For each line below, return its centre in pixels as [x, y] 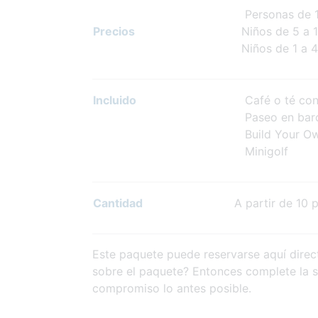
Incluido [115, 100]
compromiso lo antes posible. [172, 288]
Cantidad [118, 203]
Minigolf [261, 151]
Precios [114, 31]
